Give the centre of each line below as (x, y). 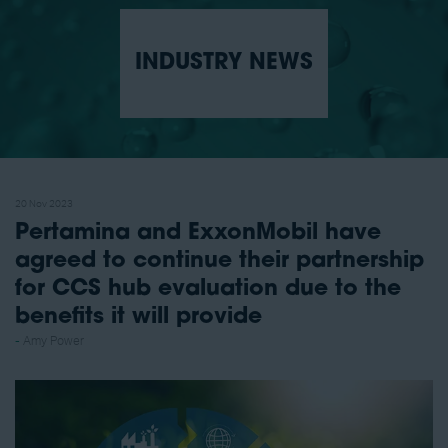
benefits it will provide (138, 318)
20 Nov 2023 (44, 204)
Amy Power (53, 341)
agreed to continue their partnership (219, 262)
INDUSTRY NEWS (224, 64)
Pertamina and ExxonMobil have (198, 234)
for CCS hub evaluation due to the (208, 290)
